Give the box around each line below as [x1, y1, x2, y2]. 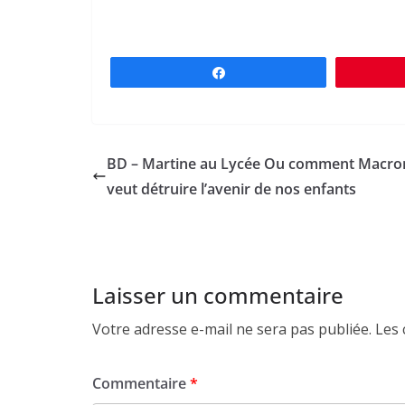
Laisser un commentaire [92, 279, 344, 310]
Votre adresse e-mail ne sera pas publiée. [92, 318, 372, 339]
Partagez [237, 65, 285, 79]
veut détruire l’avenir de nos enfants [107, 178, 356, 199]
